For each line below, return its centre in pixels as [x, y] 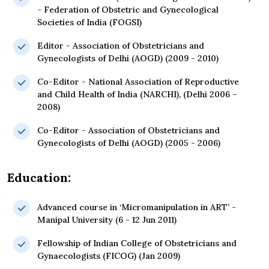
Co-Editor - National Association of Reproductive [138, 82]
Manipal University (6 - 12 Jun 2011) [107, 220]
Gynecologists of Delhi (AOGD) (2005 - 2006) [129, 143]
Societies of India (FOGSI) [89, 23]
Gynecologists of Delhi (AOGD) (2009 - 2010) [128, 59]
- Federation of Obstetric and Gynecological [128, 10]
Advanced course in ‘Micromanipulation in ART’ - [137, 207]
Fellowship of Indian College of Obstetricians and [137, 243]
